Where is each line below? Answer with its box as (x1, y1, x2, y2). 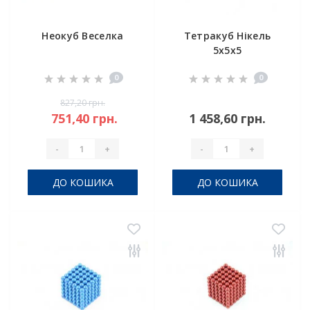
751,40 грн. (51, 110, 118, 127)
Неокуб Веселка (42, 29, 124, 42)
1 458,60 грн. (189, 110, 266, 127)
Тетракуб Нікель (183, 29, 271, 42)
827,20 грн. (60, 97, 105, 109)
